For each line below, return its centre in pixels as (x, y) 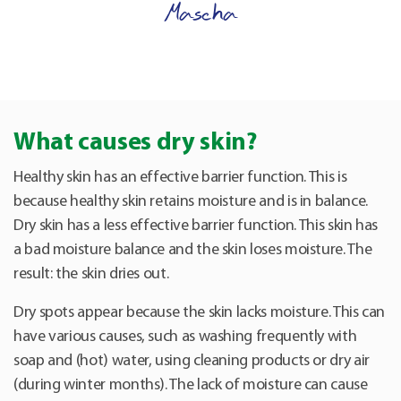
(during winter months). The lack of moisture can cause (191, 386)
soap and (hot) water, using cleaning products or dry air (192, 362)
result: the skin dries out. (91, 275)
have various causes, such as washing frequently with (185, 337)
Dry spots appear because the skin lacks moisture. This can (200, 313)
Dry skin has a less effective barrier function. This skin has (196, 226)
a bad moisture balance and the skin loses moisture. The (193, 251)
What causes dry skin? (135, 144)
